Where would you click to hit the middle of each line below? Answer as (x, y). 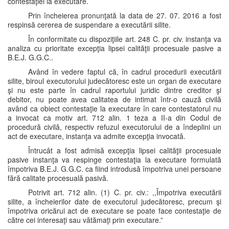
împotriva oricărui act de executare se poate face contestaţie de (114, 211)
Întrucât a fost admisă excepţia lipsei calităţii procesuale (125, 150)
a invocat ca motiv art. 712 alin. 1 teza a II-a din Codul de (114, 118)
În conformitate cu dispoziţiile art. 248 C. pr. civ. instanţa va (125, 39)
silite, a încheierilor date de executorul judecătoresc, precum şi (114, 201)
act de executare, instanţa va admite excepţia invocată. (97, 136)
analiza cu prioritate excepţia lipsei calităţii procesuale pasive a (114, 48)
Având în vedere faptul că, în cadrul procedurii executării (125, 72)
